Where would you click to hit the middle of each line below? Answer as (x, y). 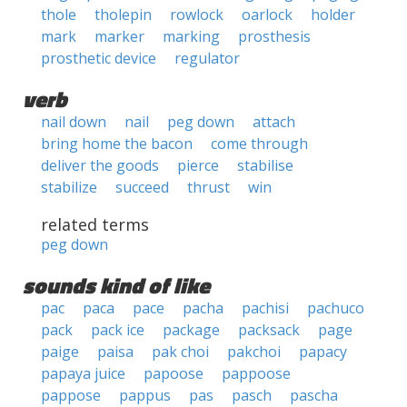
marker (119, 36)
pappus (145, 395)
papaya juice (83, 373)
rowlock (197, 15)
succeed (142, 187)
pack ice (118, 330)
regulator (207, 58)
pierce (198, 165)
